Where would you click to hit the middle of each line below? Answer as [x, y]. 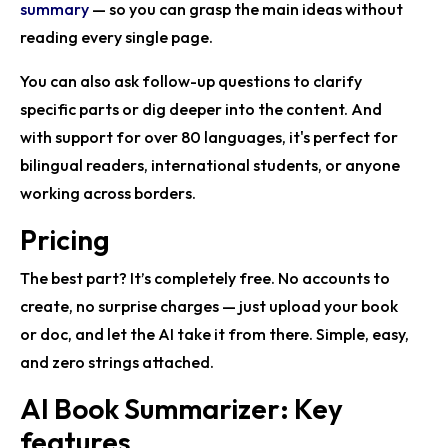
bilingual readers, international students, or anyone [210, 164]
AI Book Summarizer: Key [181, 408]
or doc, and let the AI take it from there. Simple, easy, [214, 333]
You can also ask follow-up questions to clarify [191, 80]
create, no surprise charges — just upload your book [209, 305]
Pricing [65, 239]
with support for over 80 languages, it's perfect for [209, 136]
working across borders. [108, 192]
